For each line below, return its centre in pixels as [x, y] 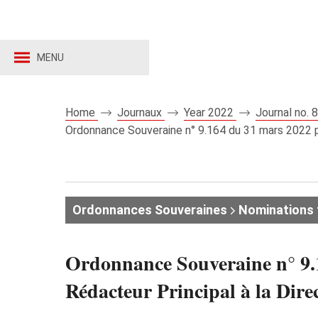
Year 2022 [210, 113]
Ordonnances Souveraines [150, 210]
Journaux [141, 113]
